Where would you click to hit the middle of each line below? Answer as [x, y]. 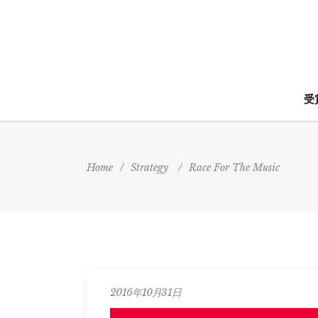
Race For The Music [234, 167]
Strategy [149, 167]
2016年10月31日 [146, 292]
